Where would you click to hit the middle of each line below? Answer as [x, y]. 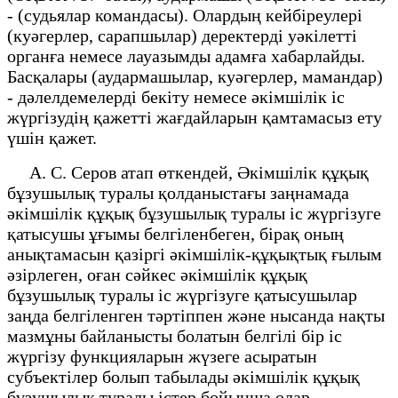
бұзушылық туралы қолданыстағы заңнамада [178, 192]
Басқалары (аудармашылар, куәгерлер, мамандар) [195, 76]
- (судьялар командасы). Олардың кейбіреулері [185, 15]
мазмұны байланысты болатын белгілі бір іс [175, 335]
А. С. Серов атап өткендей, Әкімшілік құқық [188, 172]
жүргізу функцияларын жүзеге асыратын [162, 356]
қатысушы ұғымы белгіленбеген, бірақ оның [175, 233]
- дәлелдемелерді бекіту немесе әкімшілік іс [176, 96]
